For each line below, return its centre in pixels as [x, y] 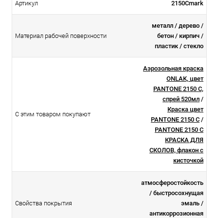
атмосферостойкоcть [172, 183]
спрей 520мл [181, 99]
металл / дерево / [178, 26]
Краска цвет [185, 109]
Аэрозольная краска [173, 69]
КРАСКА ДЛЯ [184, 140]
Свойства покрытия [44, 203]
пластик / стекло [179, 46]
